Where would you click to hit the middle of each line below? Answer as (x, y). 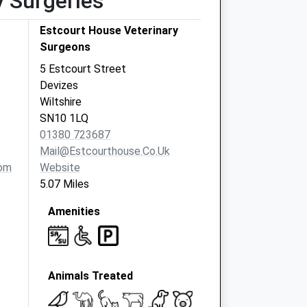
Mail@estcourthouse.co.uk (105, 151)
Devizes (59, 85)
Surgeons (65, 47)
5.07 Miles (64, 184)
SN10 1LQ (64, 118)
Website (60, 168)
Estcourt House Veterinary (109, 30)
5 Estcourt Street (83, 69)
